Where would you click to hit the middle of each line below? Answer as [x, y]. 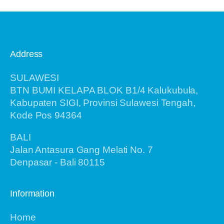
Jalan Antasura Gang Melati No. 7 [81, 149]
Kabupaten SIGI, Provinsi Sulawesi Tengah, [103, 103]
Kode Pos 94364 [46, 115]
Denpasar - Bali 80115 [57, 162]
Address [26, 54]
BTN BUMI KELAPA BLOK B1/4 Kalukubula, [104, 90]
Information [32, 193]
